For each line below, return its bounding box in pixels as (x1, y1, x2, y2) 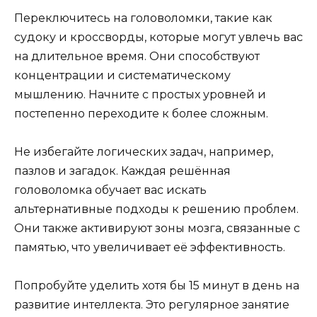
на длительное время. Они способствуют (14, 49, 260, 63)
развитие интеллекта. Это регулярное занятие (14, 298, 289, 312)
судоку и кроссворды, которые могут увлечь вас (14, 30, 303, 44)
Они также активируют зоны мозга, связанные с (14, 221, 300, 236)
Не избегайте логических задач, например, (14, 145, 273, 159)
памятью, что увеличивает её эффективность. (14, 241, 285, 255)
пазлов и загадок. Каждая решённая (14, 164, 231, 178)
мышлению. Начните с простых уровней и (14, 87, 266, 101)
